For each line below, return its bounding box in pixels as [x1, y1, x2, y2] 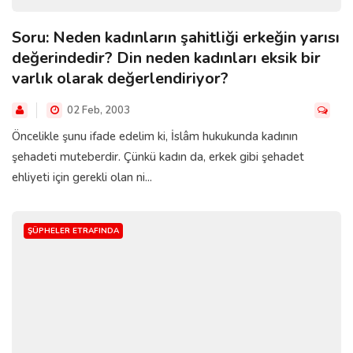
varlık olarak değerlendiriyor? [12, 68, 229, 90]
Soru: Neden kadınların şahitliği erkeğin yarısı [12, 27, 340, 49]
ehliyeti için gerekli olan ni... [12, 169, 152, 186]
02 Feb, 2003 [65, 103, 130, 118]
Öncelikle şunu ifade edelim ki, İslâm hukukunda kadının [12, 128, 298, 145]
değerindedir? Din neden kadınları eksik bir [12, 47, 321, 69]
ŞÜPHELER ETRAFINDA [28, 225, 119, 237]
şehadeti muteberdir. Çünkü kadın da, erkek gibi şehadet [12, 149, 304, 165]
